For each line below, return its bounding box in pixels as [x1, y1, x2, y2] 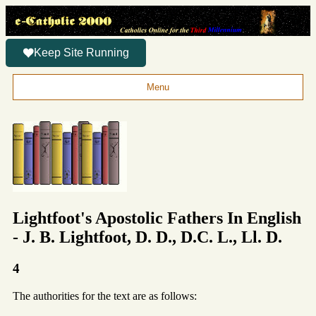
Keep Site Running [34, 47, 129, 59]
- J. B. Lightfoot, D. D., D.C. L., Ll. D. [13, 227, 282, 246]
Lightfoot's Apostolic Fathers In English [13, 208, 301, 227]
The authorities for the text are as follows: [13, 289, 197, 302]
